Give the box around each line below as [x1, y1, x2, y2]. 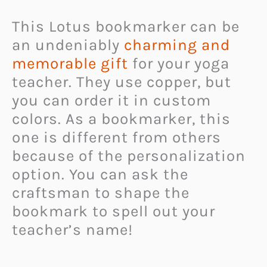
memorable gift [12, 54, 128, 73]
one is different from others [12, 128, 221, 147]
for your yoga [128, 54, 229, 73]
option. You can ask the [12, 165, 188, 184]
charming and [124, 36, 230, 55]
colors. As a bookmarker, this [12, 110, 231, 129]
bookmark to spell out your [12, 202, 215, 221]
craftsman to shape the [12, 184, 190, 203]
